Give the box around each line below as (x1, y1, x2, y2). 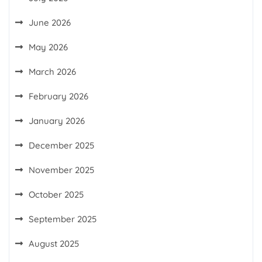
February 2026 (29, 91, 88, 102)
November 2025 (29, 164, 94, 175)
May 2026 (29, 42, 68, 53)
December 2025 (29, 140, 94, 151)
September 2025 (29, 213, 96, 225)
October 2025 (29, 189, 84, 200)
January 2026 (29, 115, 85, 126)
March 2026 (29, 66, 76, 77)
